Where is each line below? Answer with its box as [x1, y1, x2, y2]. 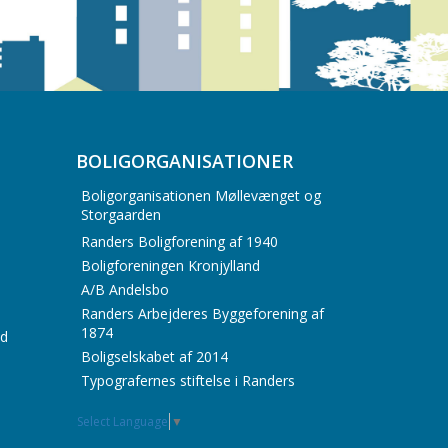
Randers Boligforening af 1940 [81, 231, 278, 251]
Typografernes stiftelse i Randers [81, 370, 295, 390]
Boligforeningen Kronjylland [81, 255, 260, 275]
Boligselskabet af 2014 [81, 346, 228, 366]
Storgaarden [81, 205, 161, 224]
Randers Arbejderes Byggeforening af [81, 303, 324, 323]
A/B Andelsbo [81, 279, 169, 299]
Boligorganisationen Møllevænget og [81, 186, 321, 205]
